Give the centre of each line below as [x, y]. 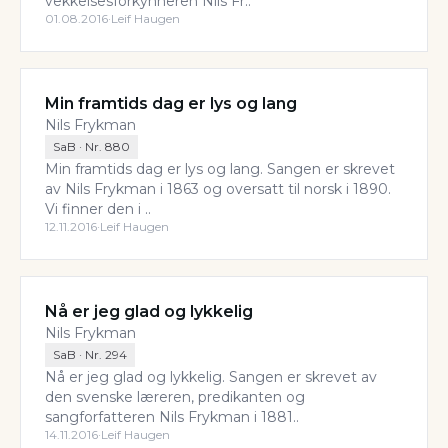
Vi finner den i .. [98, 209]
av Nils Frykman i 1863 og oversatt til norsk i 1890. [218, 189]
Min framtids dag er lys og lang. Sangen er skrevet [220, 169]
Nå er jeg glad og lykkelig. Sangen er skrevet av [211, 377]
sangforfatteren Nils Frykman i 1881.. [172, 417]
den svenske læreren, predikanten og [175, 397]
